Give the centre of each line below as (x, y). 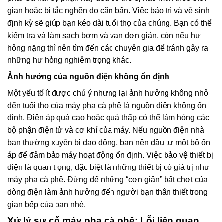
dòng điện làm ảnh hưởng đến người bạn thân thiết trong (108, 192)
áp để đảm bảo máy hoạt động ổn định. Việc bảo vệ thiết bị (110, 155)
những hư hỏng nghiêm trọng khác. (69, 60)
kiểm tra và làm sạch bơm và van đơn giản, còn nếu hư (104, 35)
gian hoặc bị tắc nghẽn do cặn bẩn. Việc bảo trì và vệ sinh (109, 10)
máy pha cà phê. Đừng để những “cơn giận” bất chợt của (108, 179)
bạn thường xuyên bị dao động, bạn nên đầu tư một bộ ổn (109, 142)
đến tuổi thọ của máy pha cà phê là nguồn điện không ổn (107, 105)
